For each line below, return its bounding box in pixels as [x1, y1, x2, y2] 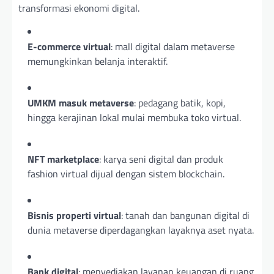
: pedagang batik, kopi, [134, 95, 226, 111]
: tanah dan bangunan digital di [121, 208, 250, 223]
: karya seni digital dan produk [99, 152, 223, 167]
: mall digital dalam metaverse [111, 39, 235, 54]
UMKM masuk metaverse [28, 95, 134, 111]
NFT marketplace [28, 152, 99, 167]
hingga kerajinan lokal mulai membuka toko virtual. [28, 110, 241, 125]
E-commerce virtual [28, 39, 111, 54]
